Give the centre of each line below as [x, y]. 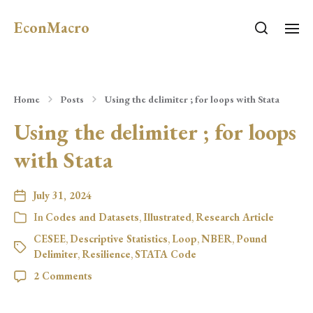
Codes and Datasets [92, 217]
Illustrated [167, 217]
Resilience [106, 254]
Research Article [235, 217]
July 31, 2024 [62, 195]
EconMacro [52, 28]
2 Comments [63, 276]
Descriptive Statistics [119, 239]
